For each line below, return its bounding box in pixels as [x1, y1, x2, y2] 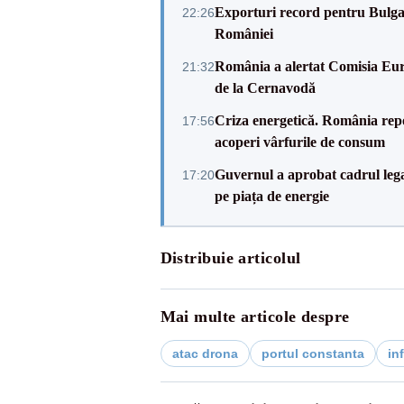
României [214, 26, 273, 41]
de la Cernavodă [214, 80, 316, 96]
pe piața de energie [214, 188, 329, 204]
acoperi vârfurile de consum [214, 134, 385, 150]
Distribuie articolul [160, 249, 301, 267]
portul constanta [261, 346, 364, 361]
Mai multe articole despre [160, 308, 350, 326]
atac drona [171, 346, 238, 361]
